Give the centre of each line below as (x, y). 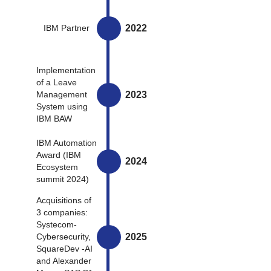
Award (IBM (59, 155)
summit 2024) (63, 179)
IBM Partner (67, 28)
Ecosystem (57, 167)
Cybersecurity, (65, 237)
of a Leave (57, 83)
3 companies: (62, 213)
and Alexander (64, 261)
